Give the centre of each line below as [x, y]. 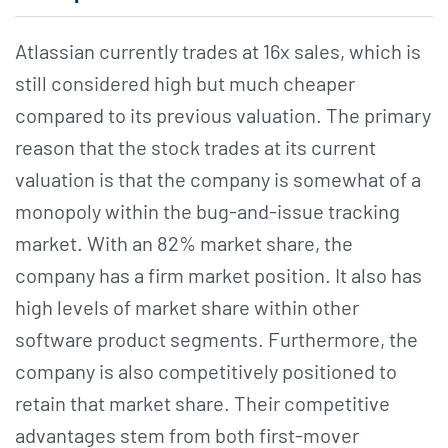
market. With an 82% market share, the [184, 243]
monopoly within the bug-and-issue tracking [207, 211]
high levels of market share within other [187, 307]
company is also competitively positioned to [206, 371]
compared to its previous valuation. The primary [223, 115]
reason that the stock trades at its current [195, 147]
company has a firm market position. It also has [218, 275]
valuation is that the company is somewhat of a [218, 179]
